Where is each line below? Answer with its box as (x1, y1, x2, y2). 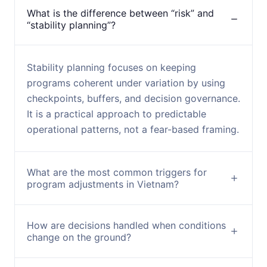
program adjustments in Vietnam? (27, 178, 179, 190)
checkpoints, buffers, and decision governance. (27, 92, 240, 104)
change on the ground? (27, 231, 131, 243)
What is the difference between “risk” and (27, 7, 214, 19)
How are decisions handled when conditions (27, 219, 226, 231)
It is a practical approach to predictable (27, 108, 206, 120)
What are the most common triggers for (27, 166, 207, 178)
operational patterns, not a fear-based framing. (27, 123, 239, 135)
